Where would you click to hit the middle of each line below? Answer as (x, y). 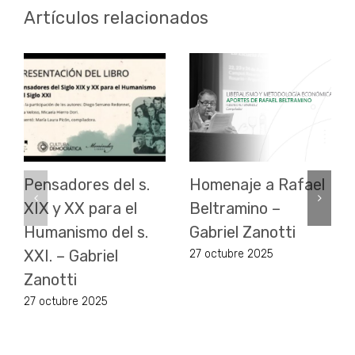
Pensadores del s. (87, 184)
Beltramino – (235, 208)
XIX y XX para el (80, 208)
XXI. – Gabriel (71, 256)
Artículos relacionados (116, 17)
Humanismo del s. (86, 232)
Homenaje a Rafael (257, 184)
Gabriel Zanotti (242, 232)
